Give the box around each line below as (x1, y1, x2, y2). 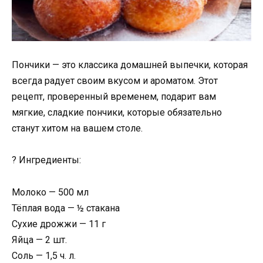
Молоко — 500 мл (12, 186, 89, 198)
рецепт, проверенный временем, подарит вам (12, 91, 216, 103)
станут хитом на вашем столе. (12, 123, 143, 134)
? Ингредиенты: (12, 154, 81, 166)
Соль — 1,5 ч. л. (12, 249, 76, 261)
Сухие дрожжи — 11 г (12, 218, 106, 230)
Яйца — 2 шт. (12, 234, 67, 245)
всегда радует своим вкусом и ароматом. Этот (12, 75, 218, 87)
